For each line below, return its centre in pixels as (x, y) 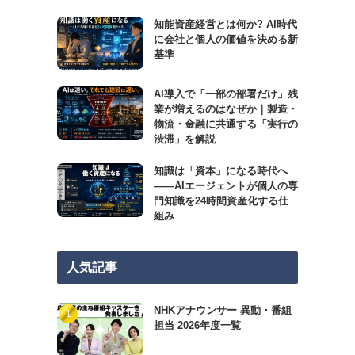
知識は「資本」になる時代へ (220, 171)
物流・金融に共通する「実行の (225, 124)
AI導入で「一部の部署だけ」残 (225, 94)
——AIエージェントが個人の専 (225, 186)
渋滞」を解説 (184, 139)
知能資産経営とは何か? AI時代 (225, 24)
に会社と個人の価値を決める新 (225, 39)
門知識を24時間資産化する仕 (221, 201)
